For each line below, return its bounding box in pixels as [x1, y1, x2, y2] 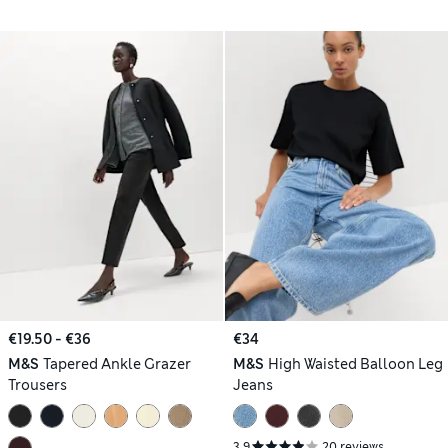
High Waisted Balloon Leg [267, 355, 443, 374]
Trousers [8, 376, 67, 395]
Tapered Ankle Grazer [42, 355, 191, 374]
